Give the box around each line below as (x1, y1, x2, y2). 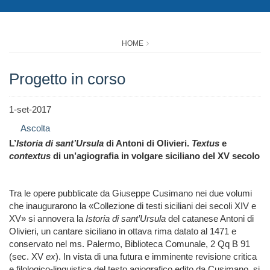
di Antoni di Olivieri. (106, 138, 192, 149)
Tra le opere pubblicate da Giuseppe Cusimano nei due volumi (9, 188, 252, 199)
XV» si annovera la (9, 213, 86, 224)
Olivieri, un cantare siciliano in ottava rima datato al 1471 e (9, 226, 236, 237)
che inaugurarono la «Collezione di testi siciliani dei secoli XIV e (9, 201, 256, 212)
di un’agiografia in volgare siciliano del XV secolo (51, 151, 260, 162)
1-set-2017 (9, 104, 51, 115)
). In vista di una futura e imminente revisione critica (55, 251, 257, 262)
